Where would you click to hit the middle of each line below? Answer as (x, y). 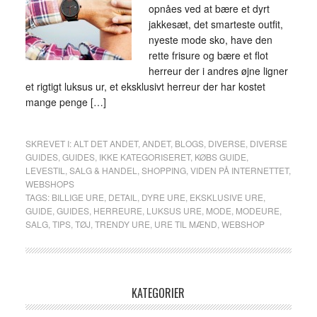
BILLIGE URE (77, 197)
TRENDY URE (122, 224)
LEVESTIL (45, 170)
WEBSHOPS (50, 184)
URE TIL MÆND (185, 224)
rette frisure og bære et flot (208, 55)
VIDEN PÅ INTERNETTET (239, 170)
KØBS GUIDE (220, 157)
